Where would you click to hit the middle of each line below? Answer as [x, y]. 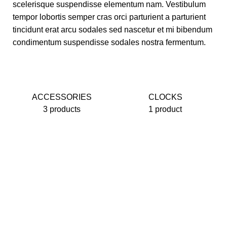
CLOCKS [165, 97]
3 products [62, 109]
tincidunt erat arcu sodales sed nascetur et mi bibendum [112, 30]
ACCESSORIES [62, 97]
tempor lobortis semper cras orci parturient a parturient [109, 17]
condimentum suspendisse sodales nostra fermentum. [109, 42]
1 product [165, 109]
